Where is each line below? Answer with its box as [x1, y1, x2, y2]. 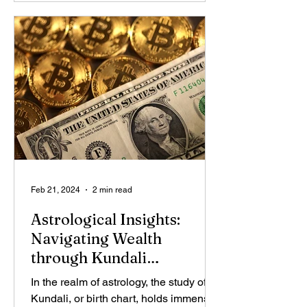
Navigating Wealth [31, 229, 162, 248]
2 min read [93, 185, 132, 195]
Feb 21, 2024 [31, 185, 80, 195]
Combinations [31, 267, 130, 286]
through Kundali [31, 248, 147, 267]
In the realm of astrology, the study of [31, 275, 206, 288]
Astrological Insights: [31, 210, 180, 229]
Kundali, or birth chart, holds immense [31, 292, 215, 305]
